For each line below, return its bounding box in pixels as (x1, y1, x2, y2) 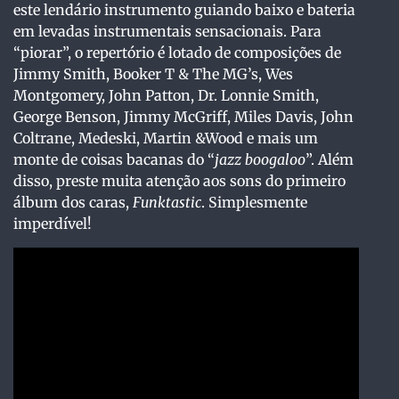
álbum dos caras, (13, 193, 133, 212)
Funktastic (133, 193, 201, 212)
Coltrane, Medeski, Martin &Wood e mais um (13, 129, 318, 148)
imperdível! (13, 215, 92, 233)
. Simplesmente (201, 193, 307, 212)
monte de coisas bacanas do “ (13, 151, 215, 169)
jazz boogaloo (215, 151, 305, 169)
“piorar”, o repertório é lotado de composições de (13, 44, 341, 62)
